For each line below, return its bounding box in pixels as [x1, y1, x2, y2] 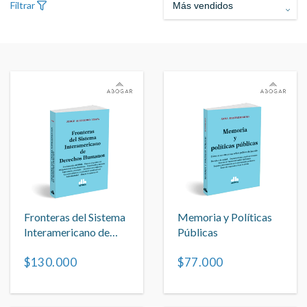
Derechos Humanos [24, 240, 116, 254]
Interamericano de [24, 225, 110, 238]
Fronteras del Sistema [24, 210, 125, 223]
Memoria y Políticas [177, 210, 272, 223]
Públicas [177, 225, 218, 238]
